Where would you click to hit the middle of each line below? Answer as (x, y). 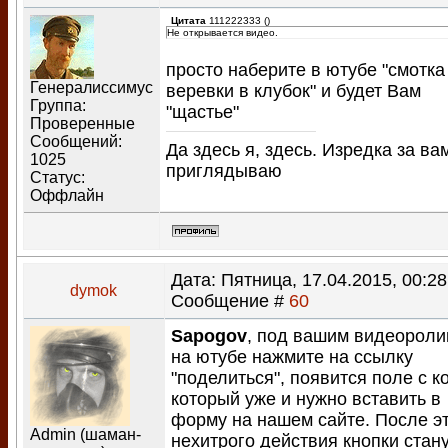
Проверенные (82, 123)
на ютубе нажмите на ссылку (292, 357)
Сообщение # (230, 301)
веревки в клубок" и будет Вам (293, 91)
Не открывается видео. (222, 32)
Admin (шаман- (85, 434)
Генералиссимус (91, 87)
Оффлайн (67, 195)
